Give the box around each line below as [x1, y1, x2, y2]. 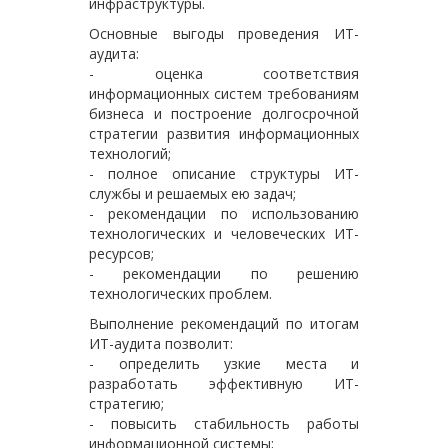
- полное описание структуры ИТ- [89, 164, 359, 183]
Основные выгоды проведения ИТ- [89, 24, 359, 43]
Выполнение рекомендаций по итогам [89, 314, 359, 333]
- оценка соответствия [89, 64, 359, 83]
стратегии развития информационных [89, 124, 359, 143]
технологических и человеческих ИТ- [89, 224, 359, 243]
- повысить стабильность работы [89, 414, 359, 433]
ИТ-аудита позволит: [89, 334, 233, 353]
